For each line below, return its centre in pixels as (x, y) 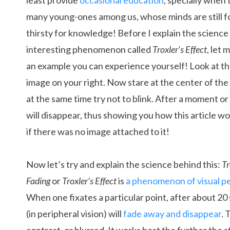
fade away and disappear (172, 214)
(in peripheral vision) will (75, 214)
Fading (38, 181)
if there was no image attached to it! (98, 131)
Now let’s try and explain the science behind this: (124, 164)
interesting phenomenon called (89, 49)
